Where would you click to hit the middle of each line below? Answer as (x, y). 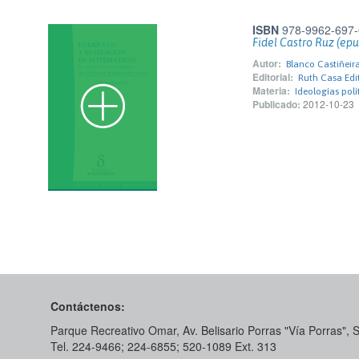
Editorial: (273, 77)
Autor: (267, 63)
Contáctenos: (88, 306)
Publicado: (276, 104)
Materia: (271, 91)
